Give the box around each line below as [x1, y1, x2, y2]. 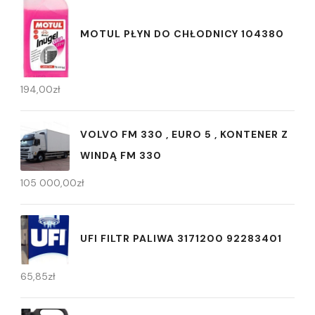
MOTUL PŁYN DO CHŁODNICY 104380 [80, 27, 284, 41]
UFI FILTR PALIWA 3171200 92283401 [80, 231, 282, 245]
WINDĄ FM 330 [80, 148, 162, 162]
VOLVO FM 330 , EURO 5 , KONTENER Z [80, 127, 288, 141]
